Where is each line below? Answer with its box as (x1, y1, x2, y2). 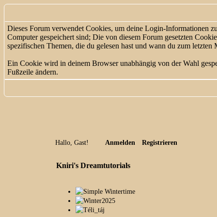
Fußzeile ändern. (7, 68, 58, 76)
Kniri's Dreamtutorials (56, 161, 131, 170)
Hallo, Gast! (55, 139, 91, 146)
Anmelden (105, 139, 135, 146)
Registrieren (141, 139, 177, 146)
